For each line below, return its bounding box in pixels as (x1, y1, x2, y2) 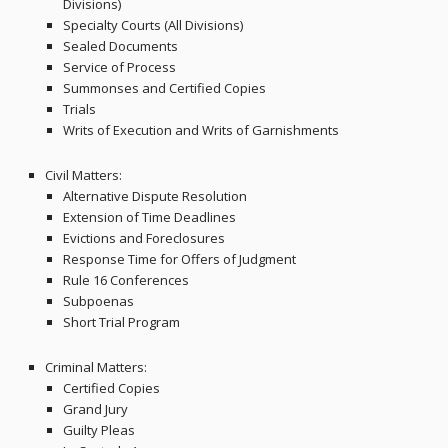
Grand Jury (62, 400, 128, 419)
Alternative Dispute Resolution (62, 187, 247, 206)
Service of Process (62, 58, 176, 77)
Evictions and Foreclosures (62, 229, 225, 248)
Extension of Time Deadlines (62, 208, 236, 227)
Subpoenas (62, 292, 134, 311)
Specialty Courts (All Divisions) (62, 16, 243, 35)
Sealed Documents (62, 37, 178, 56)
